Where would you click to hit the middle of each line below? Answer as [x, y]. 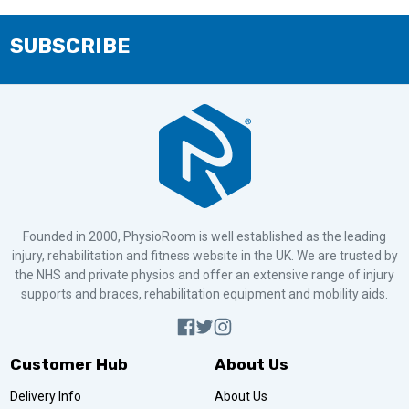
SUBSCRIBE [70, 47]
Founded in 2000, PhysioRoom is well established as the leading [204, 237]
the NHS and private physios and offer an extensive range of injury [204, 275]
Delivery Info [45, 397]
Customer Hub [68, 365]
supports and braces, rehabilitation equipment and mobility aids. [204, 294]
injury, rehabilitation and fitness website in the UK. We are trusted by [204, 256]
